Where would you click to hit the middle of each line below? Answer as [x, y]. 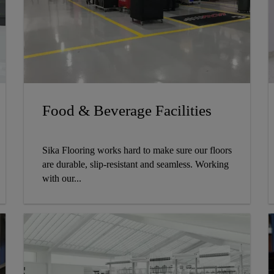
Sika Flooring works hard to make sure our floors [137, 150]
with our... [61, 178]
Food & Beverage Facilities [127, 110]
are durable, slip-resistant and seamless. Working [135, 164]
